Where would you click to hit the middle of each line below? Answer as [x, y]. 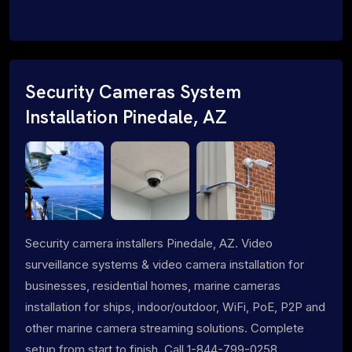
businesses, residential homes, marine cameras [153, 285]
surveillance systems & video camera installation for [165, 264]
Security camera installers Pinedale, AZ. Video [149, 243]
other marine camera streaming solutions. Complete [165, 328]
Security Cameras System [133, 92]
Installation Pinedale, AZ [126, 117]
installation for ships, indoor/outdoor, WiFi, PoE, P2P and [175, 306]
